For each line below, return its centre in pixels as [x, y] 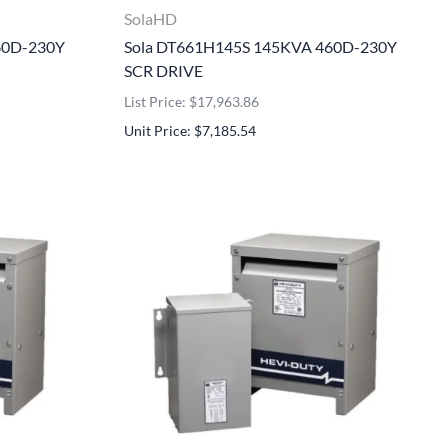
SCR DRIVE [163, 70]
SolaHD [150, 18]
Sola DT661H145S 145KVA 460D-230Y [260, 46]
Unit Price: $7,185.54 [190, 130]
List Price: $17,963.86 [191, 101]
